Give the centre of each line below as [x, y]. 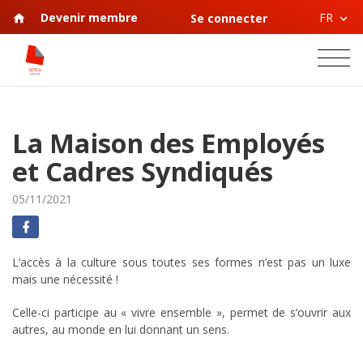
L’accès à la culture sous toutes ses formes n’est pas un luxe [181, 263]
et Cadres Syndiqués [143, 171]
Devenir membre [89, 17]
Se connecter [228, 18]
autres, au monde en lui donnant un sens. [121, 329]
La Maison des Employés [169, 143]
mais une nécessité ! [65, 280]
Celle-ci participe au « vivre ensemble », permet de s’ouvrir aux [181, 312]
